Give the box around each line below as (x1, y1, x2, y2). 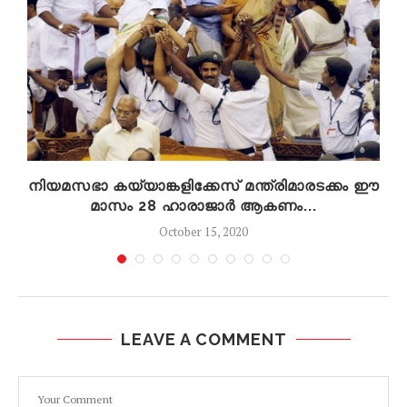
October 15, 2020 (159, 223, 248, 241)
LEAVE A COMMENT (120, 330, 287, 350)
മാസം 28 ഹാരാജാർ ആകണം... (90, 197, 317, 215)
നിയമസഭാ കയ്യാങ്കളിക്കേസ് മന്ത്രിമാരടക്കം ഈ (27, 177, 380, 195)
